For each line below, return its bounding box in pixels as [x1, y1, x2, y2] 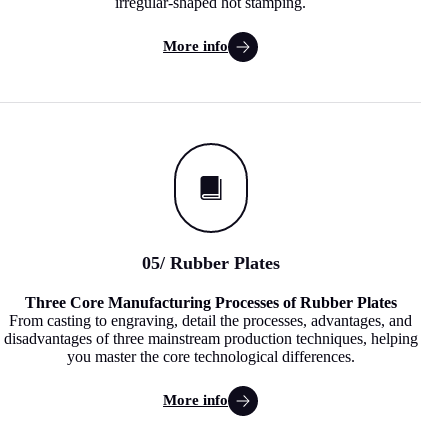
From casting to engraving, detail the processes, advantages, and [9, 311, 413, 329]
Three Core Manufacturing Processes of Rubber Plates [24, 293, 397, 311]
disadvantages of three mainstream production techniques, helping [3, 329, 418, 347]
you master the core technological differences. [66, 347, 355, 365]
